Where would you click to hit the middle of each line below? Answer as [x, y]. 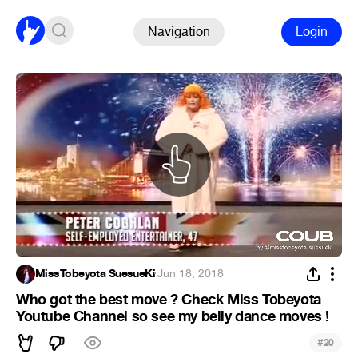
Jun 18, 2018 [190, 273]
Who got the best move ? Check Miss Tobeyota [169, 299]
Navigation [179, 31]
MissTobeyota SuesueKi [95, 273]
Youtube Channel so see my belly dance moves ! [173, 316]
